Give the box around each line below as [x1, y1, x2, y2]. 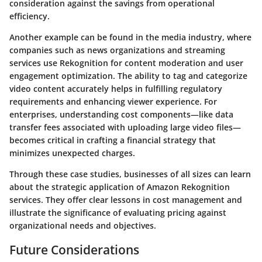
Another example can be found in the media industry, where [9, 32, 251, 43]
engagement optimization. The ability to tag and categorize [9, 70, 247, 82]
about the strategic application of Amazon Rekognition [9, 181, 230, 193]
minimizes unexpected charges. [9, 147, 135, 159]
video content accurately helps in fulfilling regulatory [9, 83, 222, 95]
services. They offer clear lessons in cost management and [9, 194, 242, 206]
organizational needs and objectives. [9, 220, 156, 232]
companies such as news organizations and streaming [9, 44, 225, 56]
